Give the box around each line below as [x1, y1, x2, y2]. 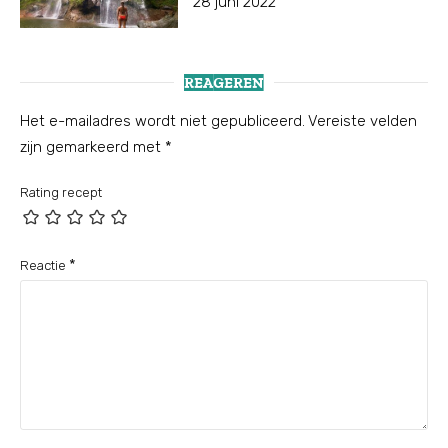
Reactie [20, 258, 69, 274]
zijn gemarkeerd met [20, 138, 165, 157]
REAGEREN [184, 74, 264, 93]
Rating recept [20, 185, 102, 201]
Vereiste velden [308, 112, 417, 131]
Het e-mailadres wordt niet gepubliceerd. [20, 112, 305, 131]
